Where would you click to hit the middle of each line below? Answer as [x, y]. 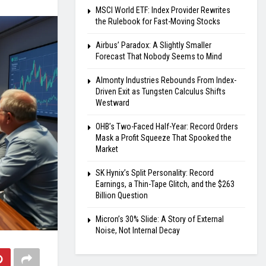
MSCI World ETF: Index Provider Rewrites [163, 10]
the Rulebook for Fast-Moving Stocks [158, 21]
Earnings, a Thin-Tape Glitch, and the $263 [165, 184]
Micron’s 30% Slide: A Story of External [160, 219]
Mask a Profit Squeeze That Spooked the [164, 138]
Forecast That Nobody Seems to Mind [159, 56]
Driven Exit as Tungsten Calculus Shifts [161, 91]
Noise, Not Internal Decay [138, 230]
